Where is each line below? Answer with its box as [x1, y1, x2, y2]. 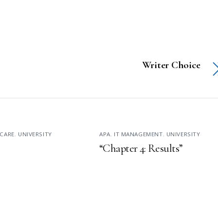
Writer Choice [142, 58, 200, 71]
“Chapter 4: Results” [99, 141, 183, 155]
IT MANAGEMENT [113, 130, 163, 138]
